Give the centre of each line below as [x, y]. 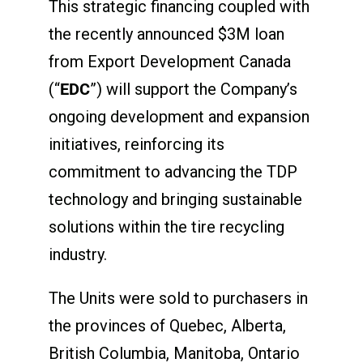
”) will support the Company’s [193, 89]
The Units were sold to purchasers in [178, 298]
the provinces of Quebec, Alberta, [167, 325]
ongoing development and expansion [179, 116]
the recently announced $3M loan [166, 34]
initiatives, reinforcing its [136, 144]
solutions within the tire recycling [166, 226]
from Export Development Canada [169, 61]
